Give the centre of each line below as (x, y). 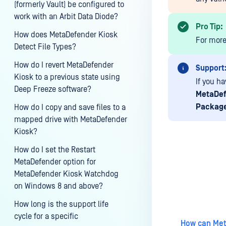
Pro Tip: (209, 27)
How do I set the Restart (55, 150)
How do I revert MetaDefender (64, 65)
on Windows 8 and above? (59, 186)
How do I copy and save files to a (70, 107)
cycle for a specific (46, 216)
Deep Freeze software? (53, 89)
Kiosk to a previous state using (67, 77)
